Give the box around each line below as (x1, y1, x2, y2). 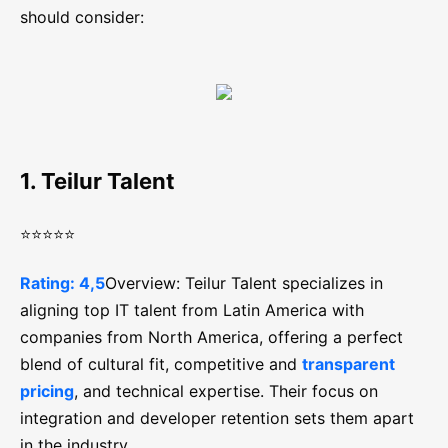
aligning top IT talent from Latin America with (20, 300, 364, 321)
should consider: (20, 7, 144, 28)
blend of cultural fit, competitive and (20, 354, 302, 375)
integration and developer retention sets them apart (20, 408, 414, 429)
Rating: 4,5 (20, 273, 105, 294)
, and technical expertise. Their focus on (74, 381, 378, 402)
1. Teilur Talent (20, 168, 175, 195)
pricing (20, 381, 74, 402)
